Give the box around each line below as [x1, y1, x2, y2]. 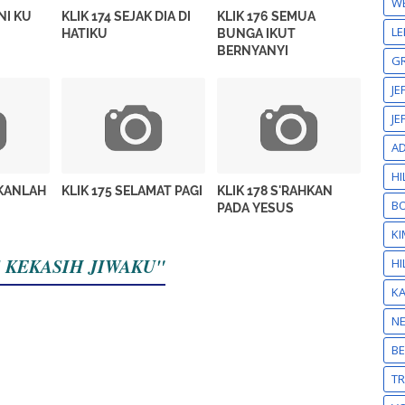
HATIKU [61, 26, 108, 42]
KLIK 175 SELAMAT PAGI [61, 183, 203, 198]
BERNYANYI [217, 43, 289, 59]
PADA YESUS [217, 200, 295, 215]
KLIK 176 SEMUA [217, 9, 316, 24]
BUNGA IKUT [217, 26, 297, 42]
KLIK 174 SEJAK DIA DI [61, 9, 192, 24]
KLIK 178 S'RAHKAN [217, 183, 334, 198]
